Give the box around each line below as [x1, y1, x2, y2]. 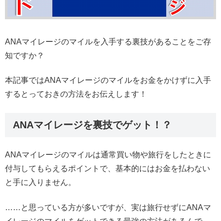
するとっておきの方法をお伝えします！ [5, 89, 147, 98]
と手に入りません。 [5, 178, 76, 187]
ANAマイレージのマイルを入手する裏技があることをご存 [5, 37, 211, 46]
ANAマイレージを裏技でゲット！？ [13, 119, 172, 130]
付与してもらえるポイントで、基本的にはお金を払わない [5, 164, 210, 173]
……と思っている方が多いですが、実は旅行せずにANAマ [5, 203, 211, 212]
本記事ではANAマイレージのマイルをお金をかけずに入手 [5, 75, 211, 84]
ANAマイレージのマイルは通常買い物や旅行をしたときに [5, 150, 211, 159]
